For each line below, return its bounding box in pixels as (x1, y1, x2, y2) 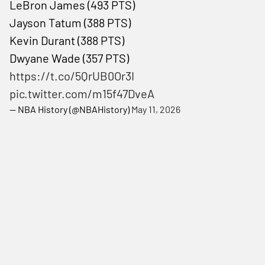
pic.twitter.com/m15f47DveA (9, 86, 154, 101)
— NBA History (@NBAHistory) (9, 103, 131, 115)
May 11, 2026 (131, 103, 180, 115)
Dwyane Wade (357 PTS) (9, 50, 129, 65)
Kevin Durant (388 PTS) (9, 33, 124, 47)
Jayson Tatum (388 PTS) (9, 15, 131, 30)
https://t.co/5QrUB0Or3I (9, 68, 134, 83)
